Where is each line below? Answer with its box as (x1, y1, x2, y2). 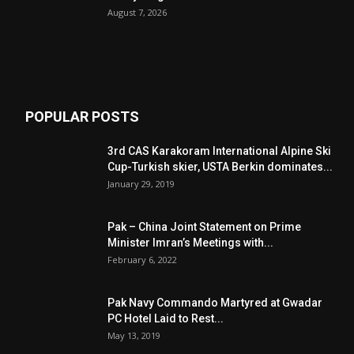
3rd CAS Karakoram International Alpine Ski (107, 144, 331, 157)
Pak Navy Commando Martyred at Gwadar (107, 296, 322, 309)
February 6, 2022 (107, 253, 177, 265)
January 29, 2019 (107, 177, 175, 190)
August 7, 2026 (107, 6, 167, 18)
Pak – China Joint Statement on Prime (107, 220, 301, 233)
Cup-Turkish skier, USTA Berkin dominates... (107, 160, 333, 173)
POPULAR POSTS (25, 107, 139, 125)
